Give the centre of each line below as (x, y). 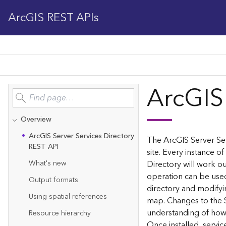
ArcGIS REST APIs (53, 18)
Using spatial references (68, 197)
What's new (47, 163)
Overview (36, 120)
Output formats (53, 180)
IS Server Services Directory (90, 136)
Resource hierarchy (60, 213)
